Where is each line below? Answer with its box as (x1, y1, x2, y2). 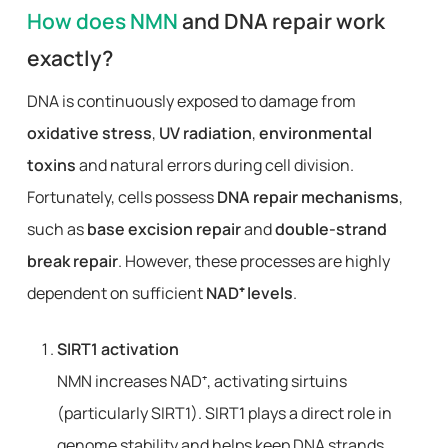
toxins (26, 154, 76, 176)
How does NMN (26, 7, 178, 35)
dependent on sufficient (26, 282, 206, 304)
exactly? (26, 44, 113, 72)
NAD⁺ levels (205, 282, 293, 304)
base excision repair (86, 218, 241, 240)
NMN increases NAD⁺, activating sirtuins (56, 370, 347, 392)
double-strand (274, 218, 387, 240)
